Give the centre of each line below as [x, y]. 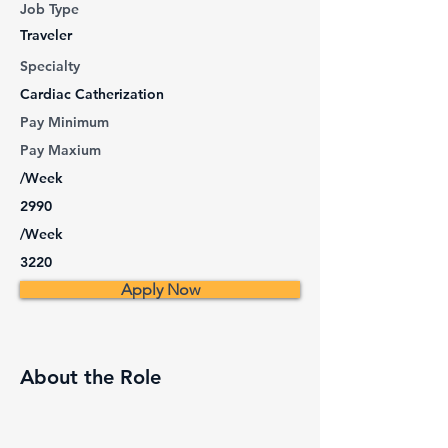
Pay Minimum [64, 122]
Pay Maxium [60, 150]
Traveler [46, 35]
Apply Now [160, 290]
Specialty [50, 66]
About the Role [90, 377]
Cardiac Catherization [92, 94]
